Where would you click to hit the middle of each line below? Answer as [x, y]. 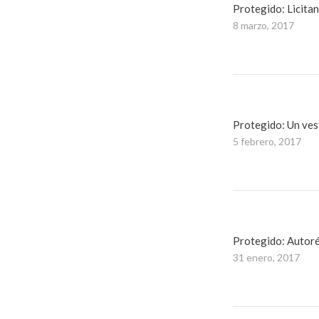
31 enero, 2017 [266, 257]
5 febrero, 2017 [267, 141]
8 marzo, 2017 [263, 25]
